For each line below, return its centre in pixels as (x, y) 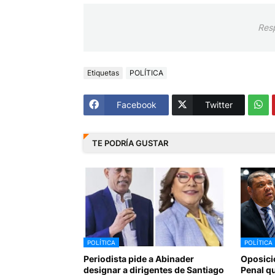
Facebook (136, 105)
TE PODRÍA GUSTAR (130, 143)
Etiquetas (103, 73)
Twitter (219, 105)
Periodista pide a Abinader (138, 258)
